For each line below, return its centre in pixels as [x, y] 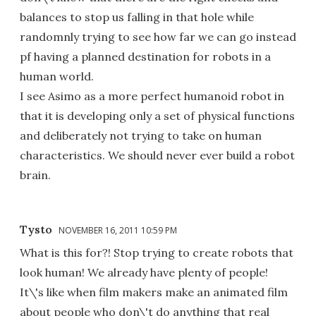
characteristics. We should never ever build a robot [157, 155]
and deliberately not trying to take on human [141, 135]
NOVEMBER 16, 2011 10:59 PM [118, 230]
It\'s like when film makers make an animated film [154, 292]
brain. [35, 175]
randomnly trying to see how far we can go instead [158, 36]
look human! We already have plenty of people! [144, 272]
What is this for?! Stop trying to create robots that [157, 252]
